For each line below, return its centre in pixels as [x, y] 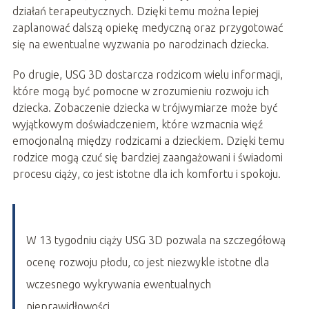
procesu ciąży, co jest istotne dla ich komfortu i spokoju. [146, 174]
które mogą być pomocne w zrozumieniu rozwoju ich [140, 91]
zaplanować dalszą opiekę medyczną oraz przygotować [147, 28]
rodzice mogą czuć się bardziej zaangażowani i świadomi [147, 158]
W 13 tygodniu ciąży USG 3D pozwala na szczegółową [156, 240]
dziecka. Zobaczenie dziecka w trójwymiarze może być [144, 108]
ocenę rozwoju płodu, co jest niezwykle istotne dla [147, 262]
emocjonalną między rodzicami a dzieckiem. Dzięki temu [148, 141]
